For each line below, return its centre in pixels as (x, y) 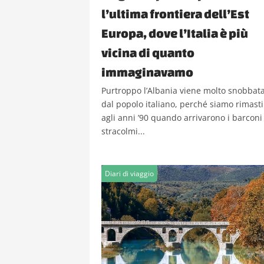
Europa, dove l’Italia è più (175, 33)
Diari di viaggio (129, 174)
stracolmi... (123, 131)
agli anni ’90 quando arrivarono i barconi (182, 118)
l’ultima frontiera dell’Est (175, 14)
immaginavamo (147, 72)
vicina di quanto (148, 52)
